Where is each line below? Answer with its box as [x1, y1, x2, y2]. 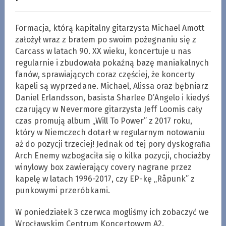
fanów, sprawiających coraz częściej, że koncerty [15, 69, 195, 79]
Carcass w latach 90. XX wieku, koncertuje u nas [15, 46, 191, 56]
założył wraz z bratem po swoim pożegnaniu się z [15, 34, 196, 44]
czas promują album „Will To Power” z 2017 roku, [15, 116, 192, 126]
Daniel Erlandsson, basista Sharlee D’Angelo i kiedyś [15, 92, 209, 102]
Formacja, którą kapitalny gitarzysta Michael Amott [15, 23, 204, 33]
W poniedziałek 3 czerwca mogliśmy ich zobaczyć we [15, 207, 209, 217]
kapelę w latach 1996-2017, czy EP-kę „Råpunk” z [15, 174, 195, 184]
